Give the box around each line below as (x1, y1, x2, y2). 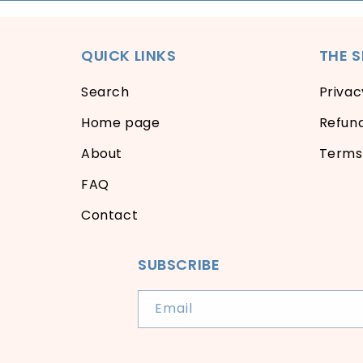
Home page (81, 113, 160, 132)
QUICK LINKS (81, 45, 177, 66)
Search (81, 83, 130, 101)
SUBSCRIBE (138, 254, 220, 275)
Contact (81, 206, 139, 224)
